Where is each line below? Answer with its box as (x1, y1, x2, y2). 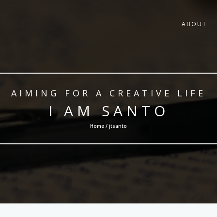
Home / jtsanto (90, 123, 127, 129)
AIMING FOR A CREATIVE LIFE (11, 87, 206, 99)
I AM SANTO (48, 101, 169, 121)
